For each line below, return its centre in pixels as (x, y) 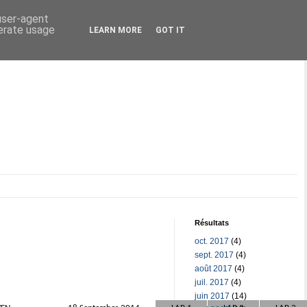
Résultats (212, 222)
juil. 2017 (212, 282)
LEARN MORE (115, 30)
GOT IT (170, 30)
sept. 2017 (214, 255)
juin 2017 (212, 296)
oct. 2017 (212, 241)
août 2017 (213, 268)
